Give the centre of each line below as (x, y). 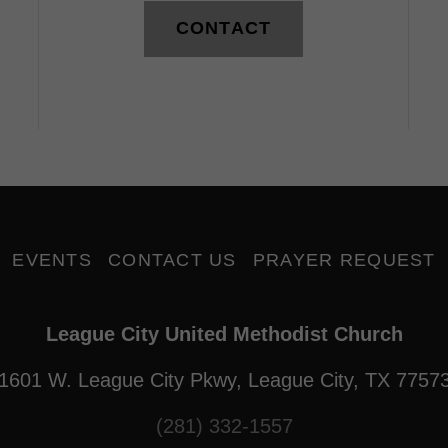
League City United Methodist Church (224, 333)
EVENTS (52, 259)
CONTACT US (172, 259)
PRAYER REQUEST (344, 259)
